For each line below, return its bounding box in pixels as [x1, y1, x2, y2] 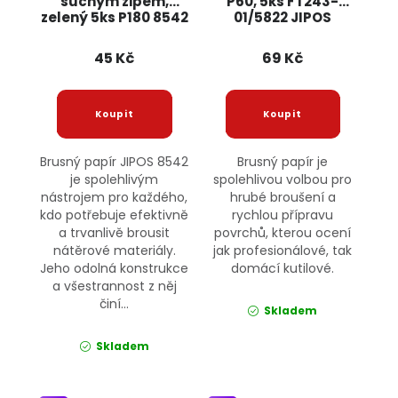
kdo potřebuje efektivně [40, 206, 189, 225]
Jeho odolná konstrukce [40, 259, 189, 278]
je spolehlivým [70, 171, 159, 189]
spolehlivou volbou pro [213, 171, 353, 189]
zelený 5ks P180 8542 [40, 8, 188, 28]
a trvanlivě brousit [59, 224, 171, 243]
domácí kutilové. [231, 259, 335, 278]
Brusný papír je [237, 153, 329, 171]
